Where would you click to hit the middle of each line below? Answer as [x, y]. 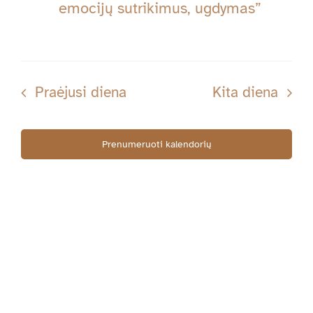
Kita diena [246, 92]
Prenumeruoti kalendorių [156, 144]
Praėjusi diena [80, 92]
